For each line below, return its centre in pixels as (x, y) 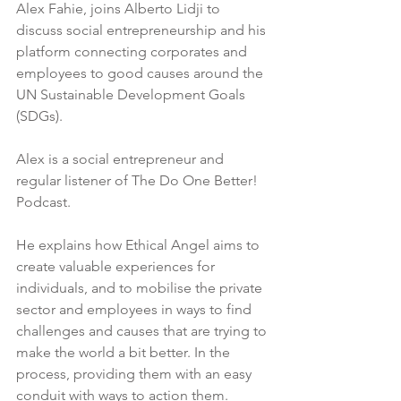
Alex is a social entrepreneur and (122, 159)
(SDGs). (39, 116)
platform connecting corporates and (133, 52)
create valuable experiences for (117, 267)
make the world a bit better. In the (125, 353)
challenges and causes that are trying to (143, 331)
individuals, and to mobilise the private (141, 288)
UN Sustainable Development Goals (132, 95)
